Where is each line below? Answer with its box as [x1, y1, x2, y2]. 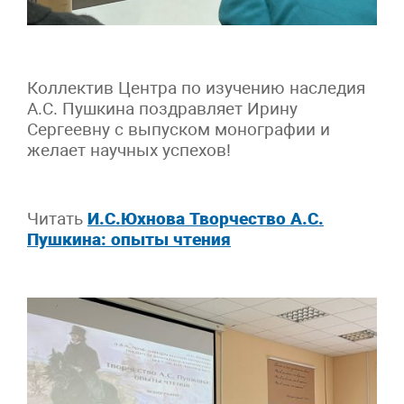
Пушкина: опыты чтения [27, 228, 231, 250]
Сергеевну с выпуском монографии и [27, 118, 330, 140]
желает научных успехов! [27, 139, 231, 161]
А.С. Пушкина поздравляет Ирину [27, 97, 298, 119]
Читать [27, 207, 87, 229]
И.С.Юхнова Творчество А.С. [87, 207, 324, 229]
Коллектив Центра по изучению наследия [27, 77, 365, 98]
